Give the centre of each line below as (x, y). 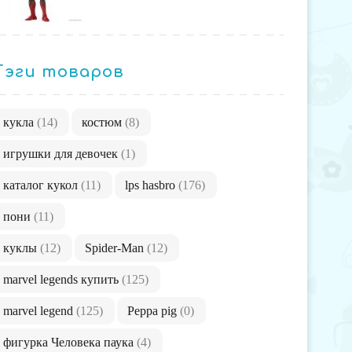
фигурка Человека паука (70, 342)
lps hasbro (152, 185)
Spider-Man (116, 247)
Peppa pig (154, 310)
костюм (103, 122)
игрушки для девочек (62, 153)
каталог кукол (42, 185)
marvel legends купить (62, 279)
